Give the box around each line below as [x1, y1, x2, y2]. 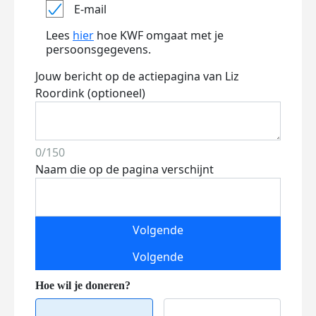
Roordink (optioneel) [35, 85, 145, 101]
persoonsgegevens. [46, 42, 151, 57]
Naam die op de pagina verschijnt [35, 162, 214, 177]
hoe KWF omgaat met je [94, 28, 224, 43]
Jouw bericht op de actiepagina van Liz [35, 68, 239, 84]
